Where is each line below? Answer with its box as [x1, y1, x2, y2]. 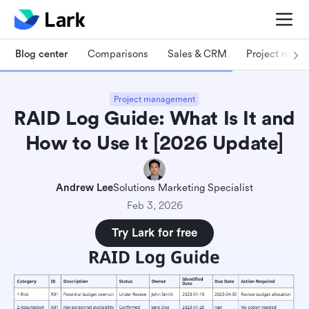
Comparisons [88, 48, 148, 60]
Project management [114, 94, 195, 104]
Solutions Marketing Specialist [113, 182, 253, 194]
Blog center [15, 48, 68, 60]
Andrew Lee [56, 182, 113, 194]
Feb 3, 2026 [126, 200, 183, 212]
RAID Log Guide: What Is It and [13, 108, 295, 130]
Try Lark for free [112, 226, 197, 239]
